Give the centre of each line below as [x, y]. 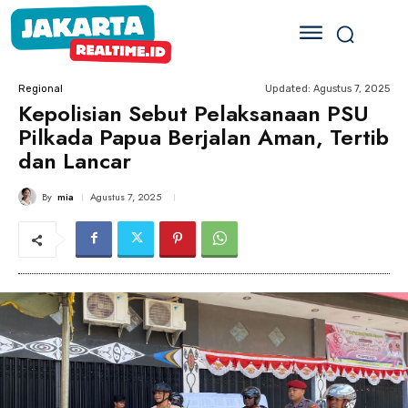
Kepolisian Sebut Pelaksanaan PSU [194, 113]
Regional [41, 88]
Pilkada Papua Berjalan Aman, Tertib [204, 137]
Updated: [288, 88]
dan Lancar [75, 161]
